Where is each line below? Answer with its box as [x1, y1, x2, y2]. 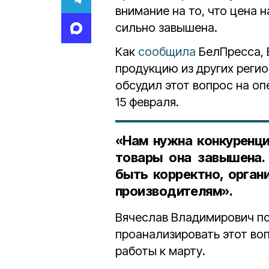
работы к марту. [115, 244, 205, 258]
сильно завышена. [115, 20, 217, 35]
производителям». [115, 183, 233, 199]
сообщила [138, 44, 196, 59]
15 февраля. [115, 95, 179, 109]
